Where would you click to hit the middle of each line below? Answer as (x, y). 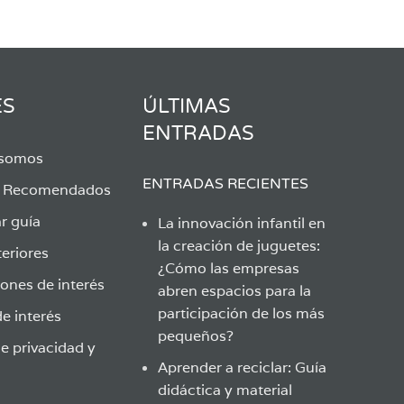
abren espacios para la (234, 291)
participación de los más (241, 313)
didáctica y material (225, 390)
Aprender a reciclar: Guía (242, 367)
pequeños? (195, 336)
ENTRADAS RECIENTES (225, 184)
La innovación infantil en (241, 223)
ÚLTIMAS (186, 106)
